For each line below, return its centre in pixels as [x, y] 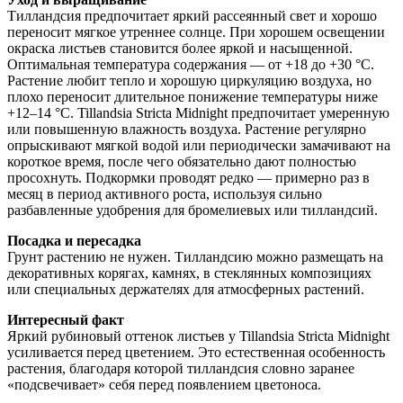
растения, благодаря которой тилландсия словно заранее [181, 368]
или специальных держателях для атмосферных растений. [186, 289]
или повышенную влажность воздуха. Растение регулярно [187, 129]
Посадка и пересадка [74, 240]
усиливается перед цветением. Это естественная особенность [196, 352]
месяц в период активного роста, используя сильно [165, 193]
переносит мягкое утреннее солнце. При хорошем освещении [196, 31]
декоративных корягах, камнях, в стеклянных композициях [189, 273]
